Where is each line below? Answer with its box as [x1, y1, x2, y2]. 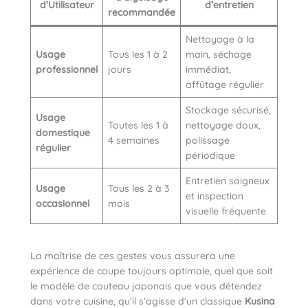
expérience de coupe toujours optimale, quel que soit [30, 265, 273, 278]
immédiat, [186, 63, 231, 76]
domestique [36, 126, 90, 140]
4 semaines [108, 134, 159, 147]
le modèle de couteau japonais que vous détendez [30, 280, 262, 293]
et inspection [186, 190, 243, 203]
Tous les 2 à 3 [108, 182, 169, 195]
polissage [186, 134, 230, 147]
